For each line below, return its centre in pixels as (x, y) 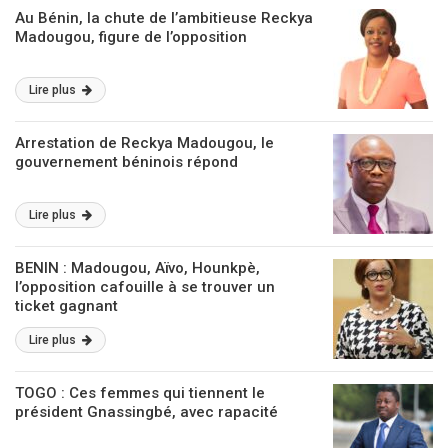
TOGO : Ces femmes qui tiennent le (140, 393)
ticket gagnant (66, 306)
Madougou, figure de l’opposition (131, 37)
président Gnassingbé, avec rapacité (146, 412)
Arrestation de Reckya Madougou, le (144, 143)
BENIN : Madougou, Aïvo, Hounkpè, (137, 268)
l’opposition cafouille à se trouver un (145, 287)
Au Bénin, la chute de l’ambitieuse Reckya (164, 18)
